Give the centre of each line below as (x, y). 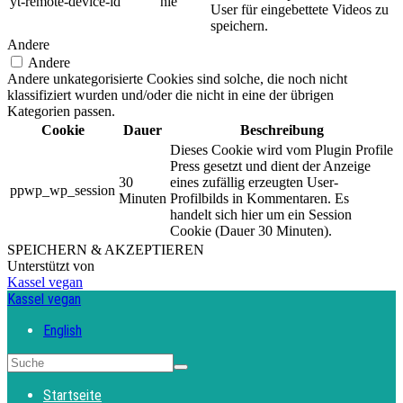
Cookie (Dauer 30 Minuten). (251, 230)
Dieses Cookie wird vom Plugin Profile (282, 149)
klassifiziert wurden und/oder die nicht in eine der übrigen (170, 94)
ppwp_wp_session (63, 190)
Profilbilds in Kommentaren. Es (260, 198)
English (63, 330)
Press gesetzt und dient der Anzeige (270, 166)
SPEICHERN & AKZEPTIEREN (106, 249)
